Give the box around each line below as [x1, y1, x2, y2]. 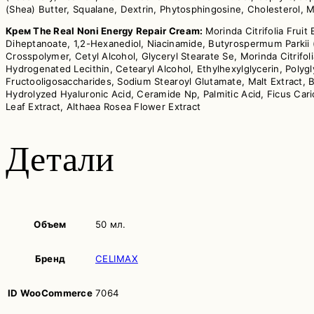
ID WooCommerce [8, 287, 93, 299]
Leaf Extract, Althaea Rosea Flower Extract [6, 101, 201, 113]
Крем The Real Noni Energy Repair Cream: [6, 25, 205, 37]
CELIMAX [95, 253, 138, 265]
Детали [6, 140, 115, 179]
